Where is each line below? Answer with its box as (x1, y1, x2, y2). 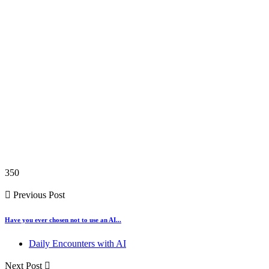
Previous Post (11, 190, 65, 201)
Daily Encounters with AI (29, 238, 126, 249)
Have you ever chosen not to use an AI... (5, 216, 121, 224)
